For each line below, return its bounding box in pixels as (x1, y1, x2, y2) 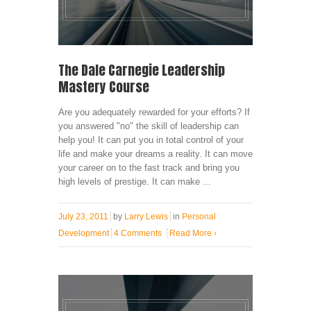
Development (58, 228, 109, 239)
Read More (169, 228, 214, 239)
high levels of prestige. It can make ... (58, 176, 211, 187)
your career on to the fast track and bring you (58, 162, 239, 174)
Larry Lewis (124, 212, 168, 222)
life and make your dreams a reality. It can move (58, 149, 253, 160)
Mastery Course (58, 77, 149, 97)
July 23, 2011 (58, 212, 108, 222)
